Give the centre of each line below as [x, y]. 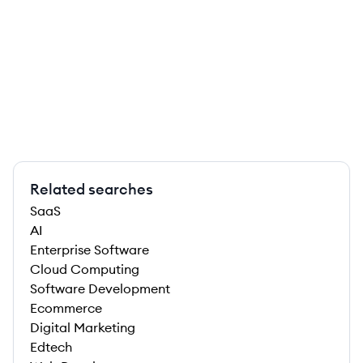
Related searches [92, 189]
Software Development [100, 288]
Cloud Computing [85, 269]
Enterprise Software [90, 250]
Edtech [51, 347]
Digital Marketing [83, 327]
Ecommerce [66, 308]
